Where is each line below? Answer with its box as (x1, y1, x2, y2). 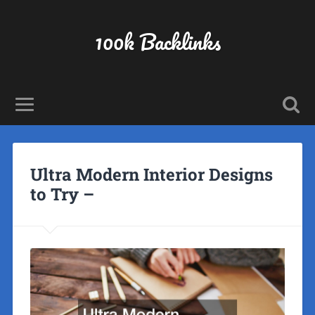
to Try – (30, 182, 94, 205)
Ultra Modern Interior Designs (30, 162, 273, 186)
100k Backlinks (94, 25, 221, 59)
